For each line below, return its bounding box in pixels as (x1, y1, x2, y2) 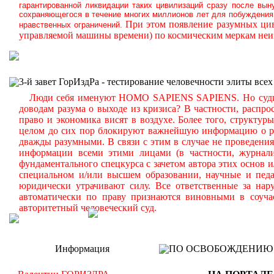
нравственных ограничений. (19, 20, 123, 29)
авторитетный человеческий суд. (19, 202, 157, 213)
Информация (54, 243, 109, 254)
